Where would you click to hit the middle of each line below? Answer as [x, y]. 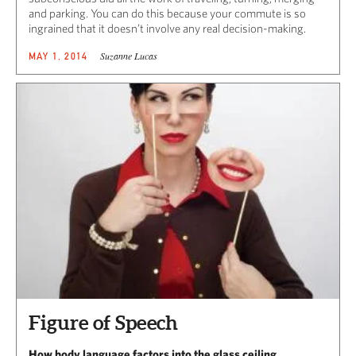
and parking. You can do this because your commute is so [167, 14]
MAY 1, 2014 [58, 56]
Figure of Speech [103, 323]
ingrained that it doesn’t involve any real [126, 29]
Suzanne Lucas [129, 56]
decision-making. [265, 29]
